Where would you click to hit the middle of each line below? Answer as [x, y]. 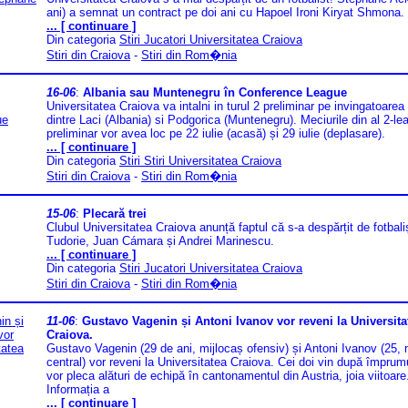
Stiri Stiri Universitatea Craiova [200, 161]
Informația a [78, 390]
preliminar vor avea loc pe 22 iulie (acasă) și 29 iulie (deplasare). [216, 134]
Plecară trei [115, 214]
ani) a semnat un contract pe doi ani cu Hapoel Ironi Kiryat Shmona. [225, 13]
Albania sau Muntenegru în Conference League [215, 93]
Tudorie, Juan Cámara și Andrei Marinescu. [160, 241]
